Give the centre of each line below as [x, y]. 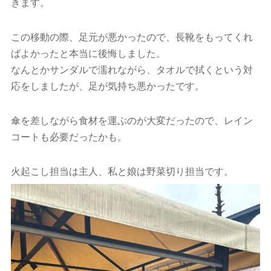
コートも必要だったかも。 [69, 137]
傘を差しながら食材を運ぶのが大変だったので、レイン [132, 121]
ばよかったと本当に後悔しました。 [88, 54]
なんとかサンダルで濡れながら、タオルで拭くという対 [132, 70]
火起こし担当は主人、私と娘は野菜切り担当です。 [122, 172]
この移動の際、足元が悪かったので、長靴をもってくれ [132, 38]
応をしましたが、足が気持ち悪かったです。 [107, 87]
